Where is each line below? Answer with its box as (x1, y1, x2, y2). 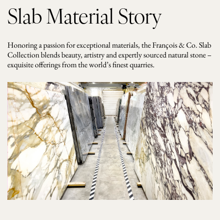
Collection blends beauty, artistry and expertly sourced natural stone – (7, 50, 212, 60)
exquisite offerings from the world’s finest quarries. (7, 59, 155, 70)
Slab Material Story (7, 3, 162, 29)
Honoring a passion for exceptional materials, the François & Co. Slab (7, 40, 211, 51)
